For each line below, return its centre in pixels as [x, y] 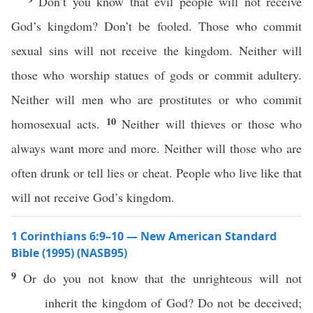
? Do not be [221, 303]
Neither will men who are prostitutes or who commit [156, 99]
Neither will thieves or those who [212, 124]
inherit [61, 303]
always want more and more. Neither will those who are [156, 148]
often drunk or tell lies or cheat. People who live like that [156, 173]
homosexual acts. [59, 124]
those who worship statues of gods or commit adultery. [156, 75]
